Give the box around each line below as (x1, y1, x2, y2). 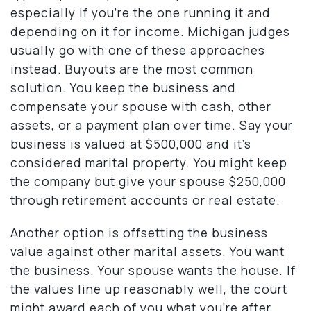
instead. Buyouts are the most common (10, 60, 253, 77)
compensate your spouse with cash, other (10, 97, 271, 115)
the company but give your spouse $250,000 (10, 172, 286, 190)
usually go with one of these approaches (10, 41, 265, 58)
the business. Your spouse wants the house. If (10, 261, 296, 278)
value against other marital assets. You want (10, 242, 285, 260)
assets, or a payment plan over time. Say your (10, 116, 293, 133)
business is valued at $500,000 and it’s (10, 135, 251, 152)
